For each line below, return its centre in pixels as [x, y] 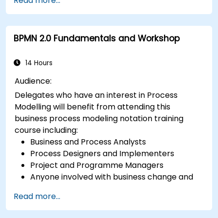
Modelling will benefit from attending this [93, 107]
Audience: [33, 81]
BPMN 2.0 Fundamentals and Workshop [97, 38]
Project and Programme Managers [97, 165]
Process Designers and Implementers [102, 153]
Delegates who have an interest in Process [96, 95]
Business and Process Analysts [88, 142]
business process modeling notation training [99, 118]
